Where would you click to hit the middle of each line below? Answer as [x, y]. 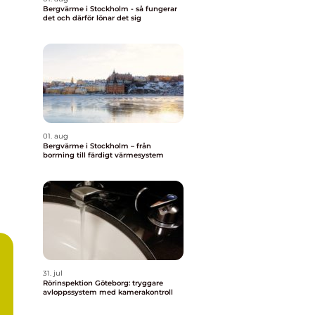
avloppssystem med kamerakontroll [108, 292]
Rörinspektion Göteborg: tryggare [103, 283]
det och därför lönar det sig [92, 18]
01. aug [56, 136]
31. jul [53, 273]
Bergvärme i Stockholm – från [97, 146]
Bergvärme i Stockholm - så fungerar [110, 9]
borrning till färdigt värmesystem [103, 155]
